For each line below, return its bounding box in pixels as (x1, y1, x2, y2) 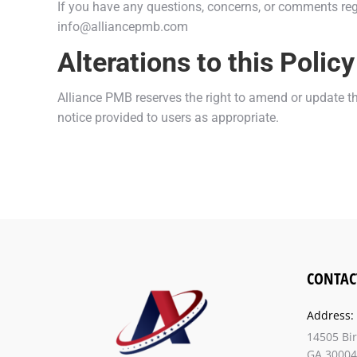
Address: (306, 308, 354, 323)
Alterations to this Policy (57, 46, 355, 78)
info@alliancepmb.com (57, 19, 188, 34)
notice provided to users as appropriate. (57, 110, 279, 125)
